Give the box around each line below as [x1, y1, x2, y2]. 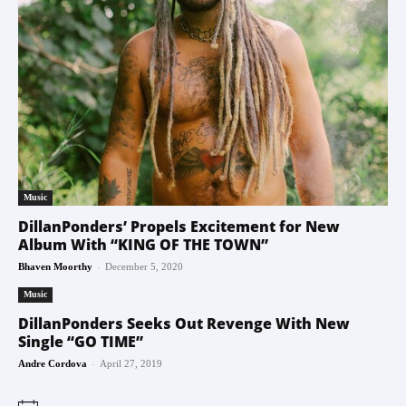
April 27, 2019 [100, 357, 162, 369]
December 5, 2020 [105, 260, 183, 272]
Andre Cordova [18, 357, 87, 369]
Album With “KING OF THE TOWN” [18, 234, 268, 255]
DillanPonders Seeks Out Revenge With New [18, 313, 350, 333]
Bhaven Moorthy [18, 260, 92, 272]
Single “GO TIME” [18, 331, 143, 352]
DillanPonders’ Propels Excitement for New [18, 216, 340, 237]
